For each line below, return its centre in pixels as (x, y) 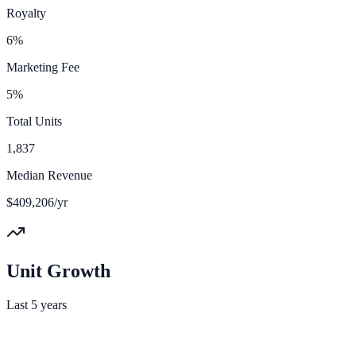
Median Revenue (49, 175)
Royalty (26, 13)
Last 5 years (37, 304)
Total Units (34, 121)
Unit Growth (58, 271)
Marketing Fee (43, 67)
